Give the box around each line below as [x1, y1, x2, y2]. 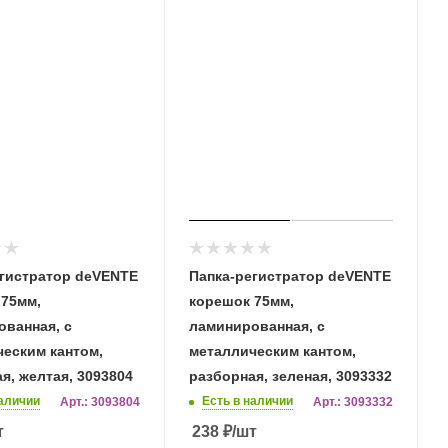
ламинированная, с [189, 317, 325, 334]
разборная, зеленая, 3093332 [189, 367, 392, 384]
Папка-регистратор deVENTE [189, 267, 391, 284]
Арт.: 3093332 [313, 394, 393, 409]
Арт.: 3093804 [60, 394, 140, 409]
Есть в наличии [202, 393, 293, 408]
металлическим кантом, [189, 342, 356, 359]
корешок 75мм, [189, 292, 294, 309]
